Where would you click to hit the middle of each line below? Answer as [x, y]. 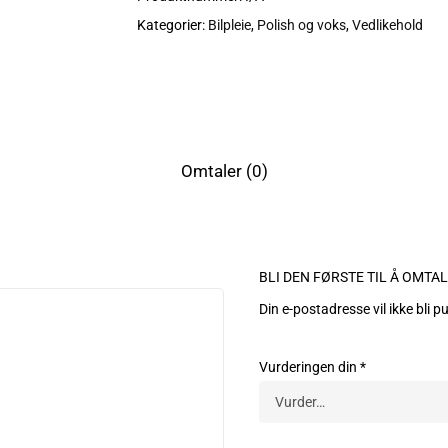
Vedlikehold [387, 25]
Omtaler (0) [224, 171]
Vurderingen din [309, 367]
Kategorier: [172, 25]
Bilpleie [229, 25]
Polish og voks [301, 25]
